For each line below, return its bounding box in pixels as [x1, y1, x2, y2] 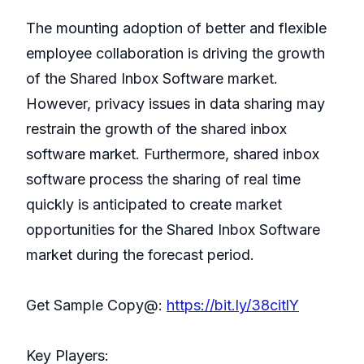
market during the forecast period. [26, 246, 254, 264]
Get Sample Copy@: [26, 297, 167, 314]
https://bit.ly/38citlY [167, 297, 299, 314]
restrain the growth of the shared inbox [26, 120, 287, 138]
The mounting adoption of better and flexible [26, 19, 327, 37]
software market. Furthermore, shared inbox [26, 145, 319, 163]
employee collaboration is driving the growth [26, 45, 325, 63]
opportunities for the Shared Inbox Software [26, 221, 320, 239]
